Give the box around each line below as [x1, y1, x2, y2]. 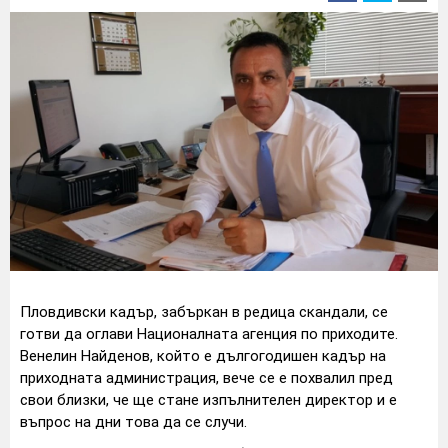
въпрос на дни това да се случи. [20, 413, 247, 432]
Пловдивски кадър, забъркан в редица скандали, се [20, 303, 388, 322]
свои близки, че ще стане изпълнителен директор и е [20, 391, 397, 410]
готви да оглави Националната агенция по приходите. [20, 325, 398, 344]
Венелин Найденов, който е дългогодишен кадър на [20, 347, 386, 366]
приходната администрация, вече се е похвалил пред [20, 369, 393, 388]
